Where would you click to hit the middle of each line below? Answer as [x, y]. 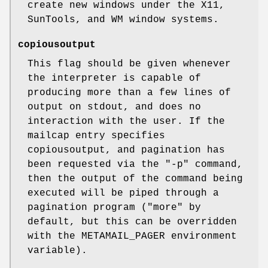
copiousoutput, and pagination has [126, 150]
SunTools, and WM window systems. [123, 19]
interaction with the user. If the [126, 121]
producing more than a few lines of [129, 92]
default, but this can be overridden [132, 222]
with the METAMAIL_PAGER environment [132, 236]
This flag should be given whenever [129, 64]
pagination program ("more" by [114, 207]
